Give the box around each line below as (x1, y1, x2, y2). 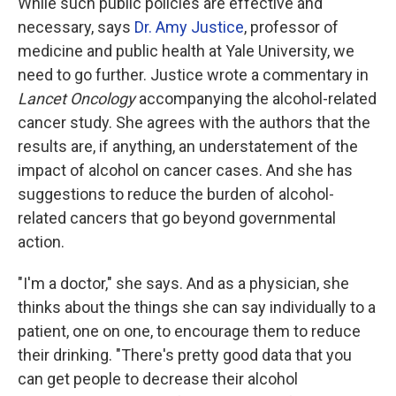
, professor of (244, 18, 339, 36)
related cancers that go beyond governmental (18, 209, 336, 227)
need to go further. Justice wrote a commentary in (18, 65, 369, 84)
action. (18, 232, 65, 251)
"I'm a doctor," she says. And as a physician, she (18, 274, 349, 293)
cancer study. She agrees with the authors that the (18, 113, 370, 132)
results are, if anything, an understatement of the (18, 137, 358, 156)
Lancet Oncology (18, 89, 139, 108)
